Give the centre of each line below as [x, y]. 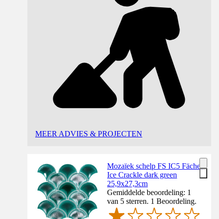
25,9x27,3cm [128, 184]
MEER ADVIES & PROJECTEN [89, 134]
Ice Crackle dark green [142, 175]
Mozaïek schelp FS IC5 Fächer [155, 166]
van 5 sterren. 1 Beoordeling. [152, 201]
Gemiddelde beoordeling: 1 [149, 193]
